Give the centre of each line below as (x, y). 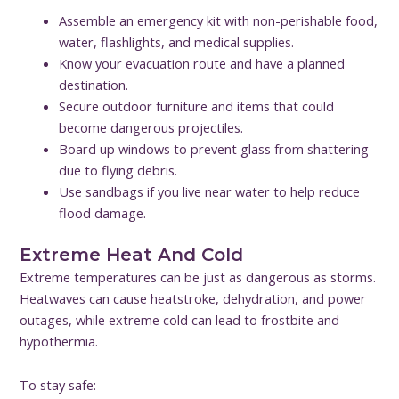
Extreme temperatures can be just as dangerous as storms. (198, 277)
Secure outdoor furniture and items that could (197, 106)
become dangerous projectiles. (151, 127)
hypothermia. (59, 341)
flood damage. (103, 212)
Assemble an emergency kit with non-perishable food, (219, 20)
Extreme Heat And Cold (132, 254)
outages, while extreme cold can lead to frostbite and (180, 319)
